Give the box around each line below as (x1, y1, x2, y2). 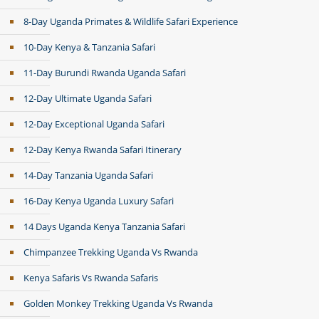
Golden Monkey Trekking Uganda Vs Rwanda (23, 297, 213, 310)
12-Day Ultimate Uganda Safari (23, 92, 152, 105)
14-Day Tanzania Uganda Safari (23, 169, 153, 182)
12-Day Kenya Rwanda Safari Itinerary (23, 143, 182, 156)
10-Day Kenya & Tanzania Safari (23, 41, 155, 53)
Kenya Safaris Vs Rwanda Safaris (23, 271, 158, 284)
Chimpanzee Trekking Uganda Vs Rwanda (23, 246, 198, 258)
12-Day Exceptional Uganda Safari (23, 117, 164, 130)
